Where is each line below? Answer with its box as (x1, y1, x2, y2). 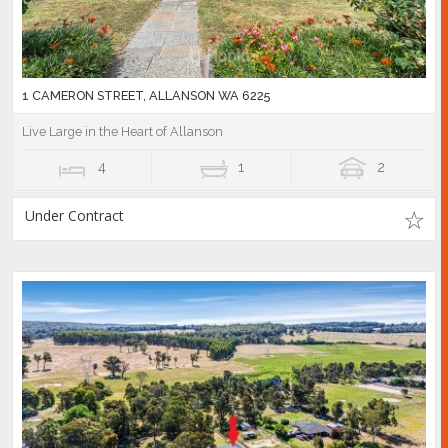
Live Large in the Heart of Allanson (22, 124, 223, 140)
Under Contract (25, 206, 124, 226)
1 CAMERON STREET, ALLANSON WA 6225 (22, 88, 270, 104)
